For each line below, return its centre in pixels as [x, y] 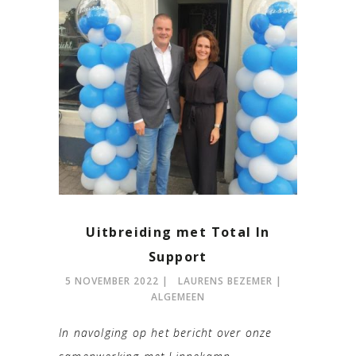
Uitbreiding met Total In [178, 232]
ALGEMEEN [178, 296]
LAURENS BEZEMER [225, 281]
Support [178, 256]
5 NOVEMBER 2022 [112, 281]
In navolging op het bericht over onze [166, 332]
